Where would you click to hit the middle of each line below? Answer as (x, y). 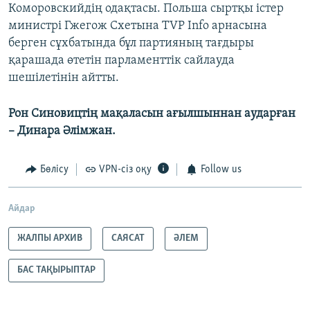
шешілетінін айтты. (64, 78)
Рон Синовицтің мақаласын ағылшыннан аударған (152, 114)
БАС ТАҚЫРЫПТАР (56, 270)
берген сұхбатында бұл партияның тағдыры (131, 44)
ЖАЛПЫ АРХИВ (50, 238)
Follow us (221, 170)
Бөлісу (54, 170)
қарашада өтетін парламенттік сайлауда (121, 61)
